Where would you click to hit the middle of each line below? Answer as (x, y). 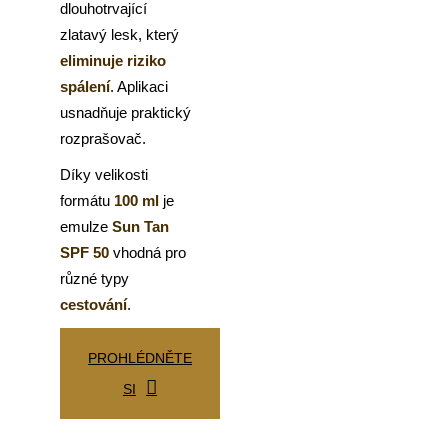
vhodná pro (147, 253)
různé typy (94, 279)
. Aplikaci (139, 87)
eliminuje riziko (113, 61)
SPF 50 (84, 253)
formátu (87, 201)
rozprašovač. (103, 139)
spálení (85, 87)
